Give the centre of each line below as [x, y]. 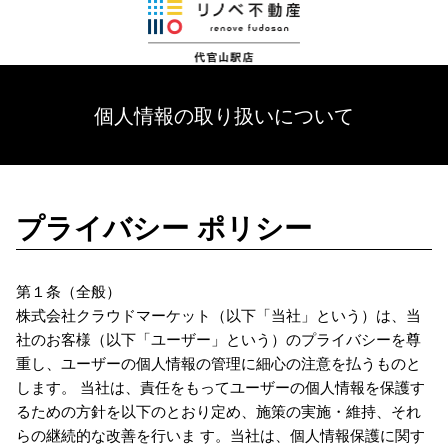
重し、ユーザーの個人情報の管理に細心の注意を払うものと [218, 364]
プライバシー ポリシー [163, 226]
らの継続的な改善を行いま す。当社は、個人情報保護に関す [220, 436]
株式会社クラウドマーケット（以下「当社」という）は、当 [218, 316]
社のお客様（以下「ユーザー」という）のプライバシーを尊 [218, 340]
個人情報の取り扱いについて [224, 114]
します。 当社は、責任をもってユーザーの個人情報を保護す [220, 388]
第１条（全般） [68, 292]
